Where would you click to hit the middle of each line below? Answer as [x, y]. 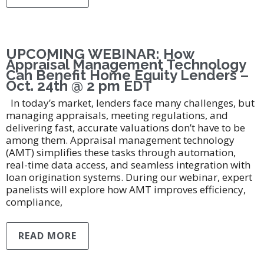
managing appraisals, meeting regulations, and [117, 115]
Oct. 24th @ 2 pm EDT [79, 86]
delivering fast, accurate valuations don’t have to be [126, 128]
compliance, [34, 202]
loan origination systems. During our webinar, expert [129, 177]
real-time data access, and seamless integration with [128, 165]
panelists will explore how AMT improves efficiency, [126, 189]
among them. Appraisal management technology [120, 140]
